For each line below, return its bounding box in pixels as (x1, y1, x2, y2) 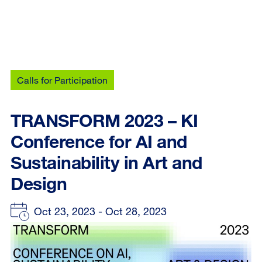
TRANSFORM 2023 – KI (11, 109, 198, 131)
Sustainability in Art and (11, 151, 202, 173)
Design (11, 173, 67, 194)
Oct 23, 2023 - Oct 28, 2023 (34, 205, 167, 218)
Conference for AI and (11, 130, 187, 152)
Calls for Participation (17, 74, 108, 85)
